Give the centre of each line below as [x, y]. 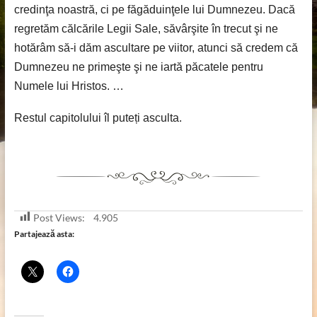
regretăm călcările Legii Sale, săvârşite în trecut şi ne [146, 29]
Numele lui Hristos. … [69, 86]
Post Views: [59, 218]
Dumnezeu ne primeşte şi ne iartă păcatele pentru [138, 67]
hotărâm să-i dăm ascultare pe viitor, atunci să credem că [156, 48]
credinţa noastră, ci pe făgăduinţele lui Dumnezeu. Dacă [154, 10]
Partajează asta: [44, 234]
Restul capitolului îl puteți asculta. [98, 118]
